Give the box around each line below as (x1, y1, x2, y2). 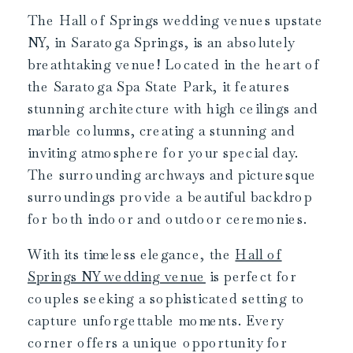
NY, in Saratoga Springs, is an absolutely (28, 33, 295, 52)
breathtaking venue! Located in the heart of (28, 55, 320, 74)
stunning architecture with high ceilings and (28, 99, 318, 118)
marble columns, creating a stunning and (28, 121, 295, 140)
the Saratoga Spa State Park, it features (28, 77, 291, 96)
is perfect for (205, 267, 298, 286)
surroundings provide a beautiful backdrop (28, 188, 314, 206)
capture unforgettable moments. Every (28, 311, 284, 330)
